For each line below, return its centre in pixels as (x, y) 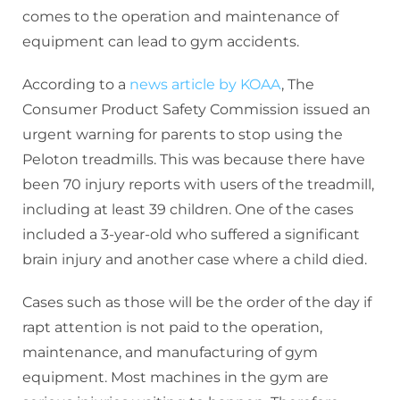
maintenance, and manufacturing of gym (170, 352)
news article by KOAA (205, 84)
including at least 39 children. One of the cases (188, 209)
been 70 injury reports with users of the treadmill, (198, 184)
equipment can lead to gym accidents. (161, 41)
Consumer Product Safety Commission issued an (196, 109)
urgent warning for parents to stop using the (183, 134)
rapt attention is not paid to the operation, (172, 327)
